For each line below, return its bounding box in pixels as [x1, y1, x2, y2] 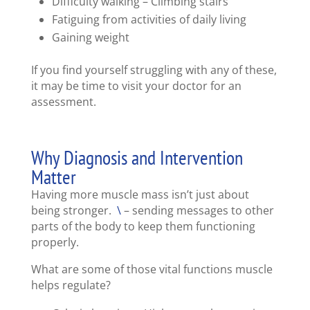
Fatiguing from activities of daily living [51, 12, 246, 28]
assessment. [30, 94, 96, 110]
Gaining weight [51, 30, 129, 46]
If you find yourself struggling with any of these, [30, 62, 277, 78]
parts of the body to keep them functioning [30, 219, 255, 235]
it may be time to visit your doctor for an [30, 78, 241, 94]
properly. [30, 235, 79, 250]
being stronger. [30, 203, 117, 219]
